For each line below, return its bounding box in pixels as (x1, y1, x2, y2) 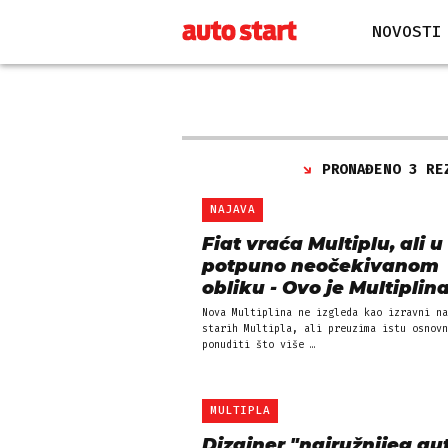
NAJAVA (210, 203, 256, 216)
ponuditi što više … (202, 339, 316, 351)
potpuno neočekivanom (202, 255, 439, 277)
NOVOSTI (372, 22, 442, 41)
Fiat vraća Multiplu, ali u (202, 233, 443, 255)
